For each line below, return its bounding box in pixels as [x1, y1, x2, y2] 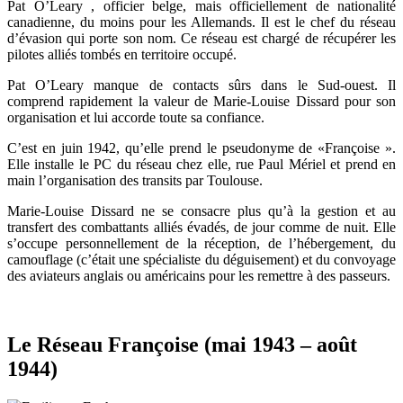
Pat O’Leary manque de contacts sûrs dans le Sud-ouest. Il [7, 76, 396, 93]
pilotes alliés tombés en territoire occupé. [7, 46, 237, 62]
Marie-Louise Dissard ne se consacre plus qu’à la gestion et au [7, 202, 396, 219]
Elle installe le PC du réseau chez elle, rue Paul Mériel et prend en [7, 156, 396, 172]
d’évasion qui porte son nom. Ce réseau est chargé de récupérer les [7, 30, 396, 46]
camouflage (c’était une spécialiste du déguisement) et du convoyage [7, 251, 396, 267]
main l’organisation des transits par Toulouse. [7, 172, 263, 188]
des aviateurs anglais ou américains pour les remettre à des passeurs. [7, 267, 390, 283]
